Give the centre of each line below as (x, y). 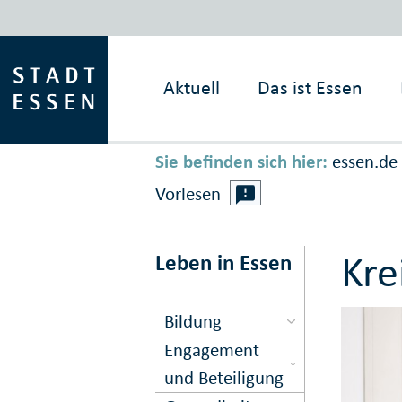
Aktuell (192, 87)
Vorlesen (188, 194)
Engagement (212, 350)
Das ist (285, 87)
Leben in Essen (223, 263)
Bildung (193, 321)
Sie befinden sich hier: (241, 162)
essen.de (364, 162)
